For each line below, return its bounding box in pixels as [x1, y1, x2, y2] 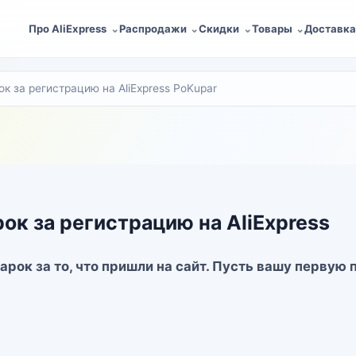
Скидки [199, 21, 240, 35]
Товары [251, 21, 292, 35]
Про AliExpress [29, 21, 107, 35]
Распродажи [118, 21, 187, 35]
